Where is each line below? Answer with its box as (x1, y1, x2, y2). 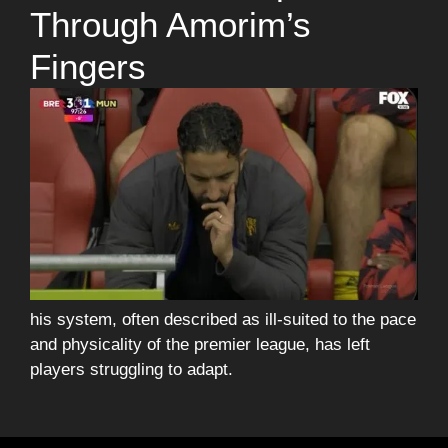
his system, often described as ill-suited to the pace (30, 309, 416, 329)
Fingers (30, 47, 146, 87)
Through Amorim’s (30, 5, 311, 45)
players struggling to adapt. (30, 359, 233, 379)
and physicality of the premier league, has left (30, 334, 370, 354)
